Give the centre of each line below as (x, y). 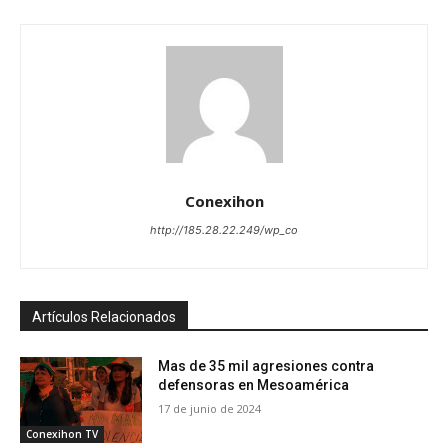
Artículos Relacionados (104, 317)
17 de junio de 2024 (210, 409)
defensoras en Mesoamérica (254, 385)
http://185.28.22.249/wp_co (224, 230)
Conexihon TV (62, 433)
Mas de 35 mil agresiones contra (266, 366)
